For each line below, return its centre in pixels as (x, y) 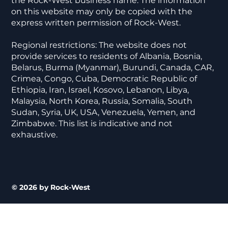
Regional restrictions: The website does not (99, 45)
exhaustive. (35, 135)
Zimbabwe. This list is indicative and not (92, 124)
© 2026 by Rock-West (51, 188)
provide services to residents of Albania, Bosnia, (107, 56)
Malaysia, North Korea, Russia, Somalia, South (102, 101)
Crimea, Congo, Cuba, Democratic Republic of (104, 79)
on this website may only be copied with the (102, 12)
